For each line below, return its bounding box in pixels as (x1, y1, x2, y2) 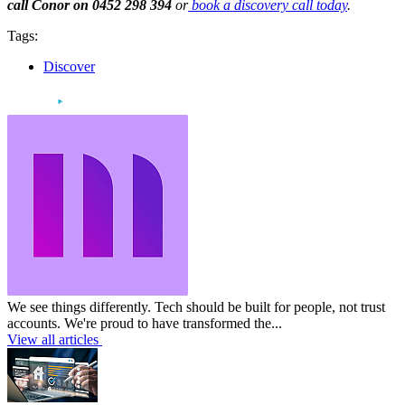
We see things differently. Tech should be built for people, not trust (7, 299, 385, 316)
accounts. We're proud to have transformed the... (7, 316, 282, 332)
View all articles (7, 332, 99, 348)
